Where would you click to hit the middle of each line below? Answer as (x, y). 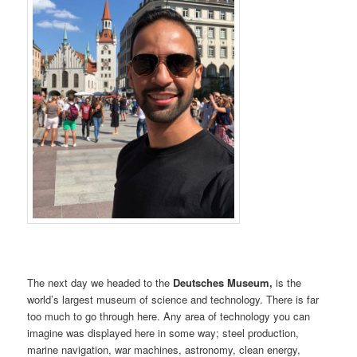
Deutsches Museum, (223, 282)
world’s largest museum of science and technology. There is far (173, 299)
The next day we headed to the (100, 282)
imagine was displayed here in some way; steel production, (163, 332)
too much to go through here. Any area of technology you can (169, 316)
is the (287, 282)
